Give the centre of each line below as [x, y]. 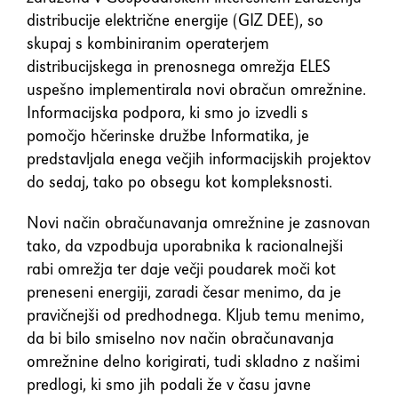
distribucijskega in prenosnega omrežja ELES [179, 66]
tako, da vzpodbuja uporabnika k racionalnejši [185, 246]
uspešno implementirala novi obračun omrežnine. [196, 89]
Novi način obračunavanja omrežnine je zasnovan [199, 223]
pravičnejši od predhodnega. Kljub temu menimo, [195, 315]
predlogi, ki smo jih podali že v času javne [169, 384]
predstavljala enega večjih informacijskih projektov [199, 159]
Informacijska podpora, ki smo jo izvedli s [167, 112]
